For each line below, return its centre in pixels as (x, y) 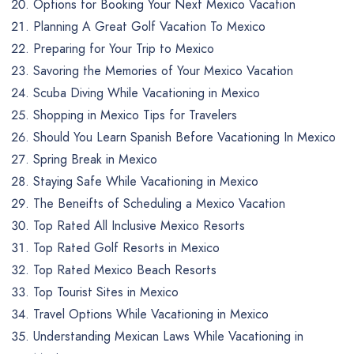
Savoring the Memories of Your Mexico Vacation (163, 70)
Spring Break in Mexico (95, 159)
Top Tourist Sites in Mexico (106, 292)
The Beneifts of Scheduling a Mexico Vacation (159, 203)
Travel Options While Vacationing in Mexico (151, 314)
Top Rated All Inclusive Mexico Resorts (139, 225)
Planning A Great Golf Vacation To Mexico (149, 26)
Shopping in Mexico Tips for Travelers (135, 115)
